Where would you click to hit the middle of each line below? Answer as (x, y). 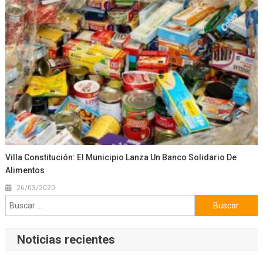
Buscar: (208, 202)
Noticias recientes (66, 240)
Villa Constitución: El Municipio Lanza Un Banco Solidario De (121, 158)
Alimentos (25, 171)
